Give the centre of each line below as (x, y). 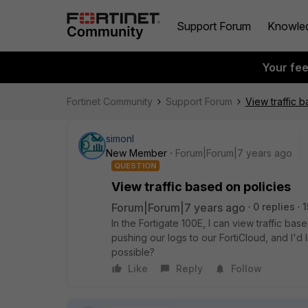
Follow (246, 268)
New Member (136, 153)
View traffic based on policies (201, 187)
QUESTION (135, 166)
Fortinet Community (110, 101)
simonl (120, 139)
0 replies (274, 207)
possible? (133, 252)
